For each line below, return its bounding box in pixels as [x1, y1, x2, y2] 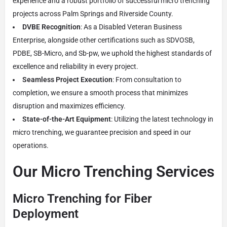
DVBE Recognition [22, 22, 81, 31]
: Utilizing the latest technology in [111, 115, 213, 123]
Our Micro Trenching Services [13, 162, 214, 180]
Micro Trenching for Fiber [13, 191, 152, 206]
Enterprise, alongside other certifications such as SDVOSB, [13, 35, 195, 44]
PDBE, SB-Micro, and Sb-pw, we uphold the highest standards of [13, 49, 212, 57]
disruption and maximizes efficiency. [13, 101, 126, 110]
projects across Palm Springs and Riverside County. [13, 9, 173, 18]
